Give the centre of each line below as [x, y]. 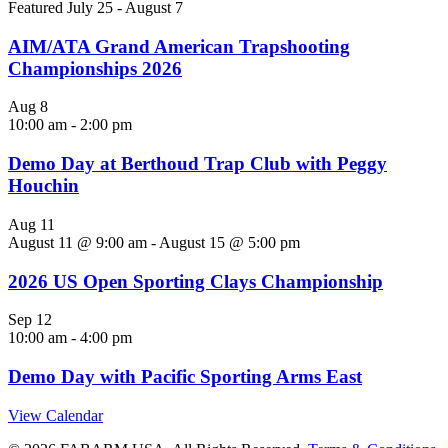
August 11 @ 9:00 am [77, 242]
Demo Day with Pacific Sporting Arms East [185, 377]
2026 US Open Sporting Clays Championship [195, 281]
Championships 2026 [95, 68]
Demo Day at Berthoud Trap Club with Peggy [197, 164]
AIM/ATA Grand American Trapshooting [179, 46]
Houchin [43, 186]
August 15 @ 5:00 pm [229, 242]
